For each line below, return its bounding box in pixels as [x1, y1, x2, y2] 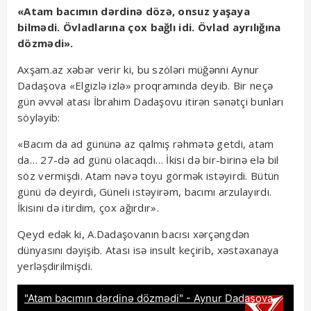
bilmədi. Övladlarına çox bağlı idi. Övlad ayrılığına [17, 20, 281, 35]
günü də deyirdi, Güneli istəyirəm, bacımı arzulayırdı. [17, 185, 272, 199]
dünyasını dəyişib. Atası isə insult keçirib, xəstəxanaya [17, 243, 279, 258]
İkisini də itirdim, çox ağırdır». [17, 201, 159, 215]
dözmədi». [17, 36, 74, 51]
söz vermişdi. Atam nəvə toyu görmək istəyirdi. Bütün [17, 169, 280, 183]
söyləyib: [17, 110, 60, 125]
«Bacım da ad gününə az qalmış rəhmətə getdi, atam [17, 137, 274, 151]
